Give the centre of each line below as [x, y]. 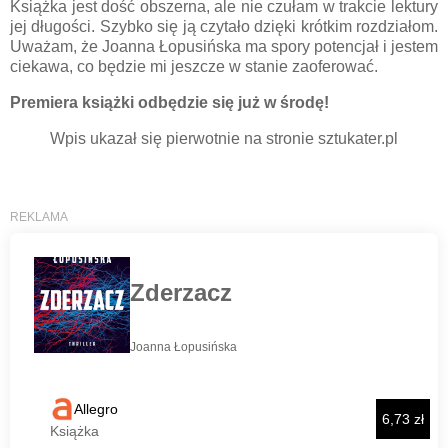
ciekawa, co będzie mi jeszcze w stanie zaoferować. [194, 67]
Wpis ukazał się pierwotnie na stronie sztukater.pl [224, 138]
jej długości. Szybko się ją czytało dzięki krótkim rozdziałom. [224, 27]
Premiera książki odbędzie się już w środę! [169, 103]
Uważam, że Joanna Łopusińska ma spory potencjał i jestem [224, 47]
